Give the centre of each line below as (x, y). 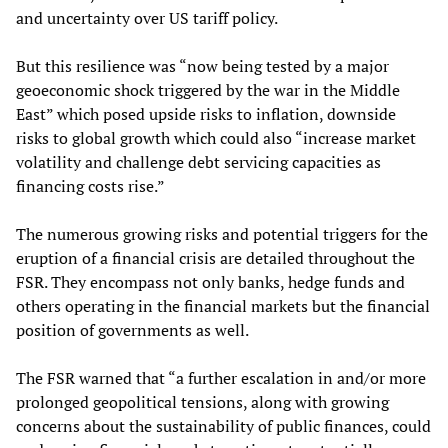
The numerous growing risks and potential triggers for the (222, 233)
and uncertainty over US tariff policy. (147, 17)
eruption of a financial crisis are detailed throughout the (215, 257)
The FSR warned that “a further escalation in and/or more (221, 377)
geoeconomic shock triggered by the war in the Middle (208, 89)
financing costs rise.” (90, 185)
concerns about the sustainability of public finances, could (223, 425)
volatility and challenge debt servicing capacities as (198, 161)
